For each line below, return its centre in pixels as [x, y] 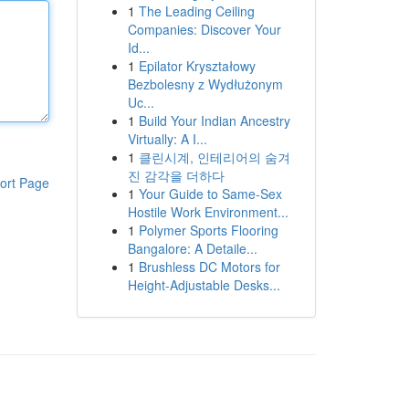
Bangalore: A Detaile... [192, 248]
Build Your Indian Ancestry [214, 121]
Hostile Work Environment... [208, 212]
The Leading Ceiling [196, 11]
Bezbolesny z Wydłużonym [205, 84]
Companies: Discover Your [204, 29]
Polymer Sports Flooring [208, 230]
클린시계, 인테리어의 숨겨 [214, 157]
